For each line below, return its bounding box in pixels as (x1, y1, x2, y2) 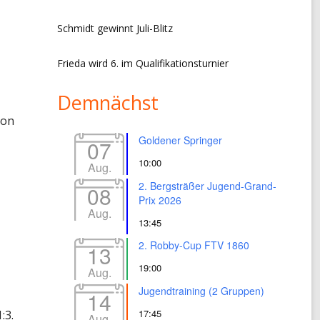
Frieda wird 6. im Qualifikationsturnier (56, 56, 229, 70)
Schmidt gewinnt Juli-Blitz (56, 21, 173, 35)
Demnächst (56, 89, 159, 116)
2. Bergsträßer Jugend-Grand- (138, 178, 276, 193)
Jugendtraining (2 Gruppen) (138, 284, 264, 299)
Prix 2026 (138, 192, 181, 207)
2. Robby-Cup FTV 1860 (138, 237, 249, 252)
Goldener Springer (138, 132, 222, 147)
